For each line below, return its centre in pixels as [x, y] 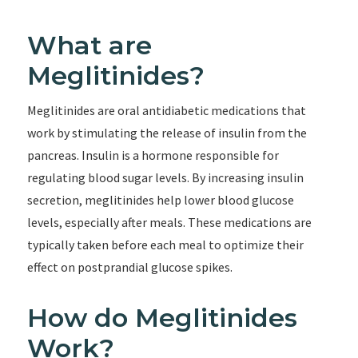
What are [89, 45]
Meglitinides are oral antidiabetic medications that [166, 110]
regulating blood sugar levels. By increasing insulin [165, 177]
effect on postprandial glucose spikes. [129, 267]
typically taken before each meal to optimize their [165, 245]
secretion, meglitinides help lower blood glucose [160, 200]
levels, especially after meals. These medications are [169, 222]
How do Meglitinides [162, 318]
